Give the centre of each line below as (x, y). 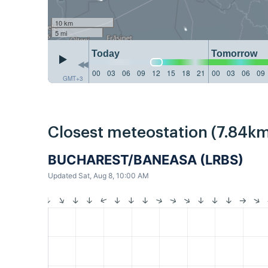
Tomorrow (233, 53)
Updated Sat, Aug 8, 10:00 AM (98, 176)
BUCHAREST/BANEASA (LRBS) (146, 160)
